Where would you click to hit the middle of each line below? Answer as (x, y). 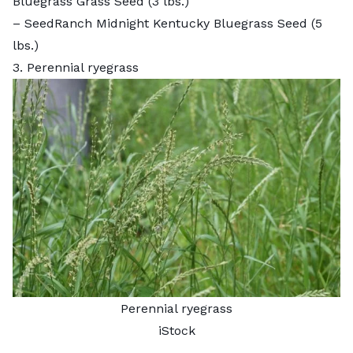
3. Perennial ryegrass (76, 67)
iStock (176, 330)
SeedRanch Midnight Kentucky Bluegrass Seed (166, 23)
